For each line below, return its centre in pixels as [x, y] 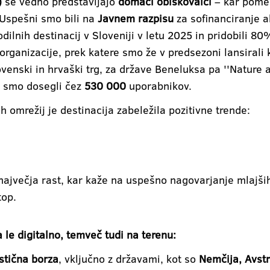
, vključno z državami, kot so [129, 258]
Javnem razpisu [136, 18]
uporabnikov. [159, 85]
